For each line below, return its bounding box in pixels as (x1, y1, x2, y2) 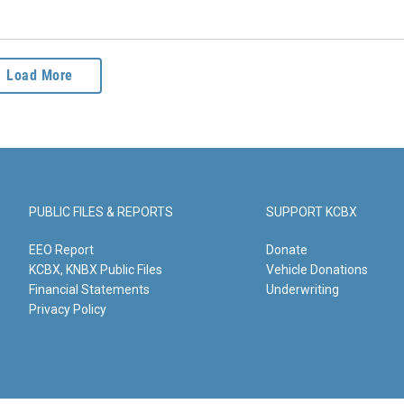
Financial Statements (29, 282, 150, 298)
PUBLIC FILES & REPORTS (29, 205, 173, 220)
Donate (266, 243, 308, 258)
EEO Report (29, 243, 94, 258)
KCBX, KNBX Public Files (29, 262, 162, 278)
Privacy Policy (29, 302, 106, 317)
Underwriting (266, 282, 340, 298)
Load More (6, 67, 73, 85)
